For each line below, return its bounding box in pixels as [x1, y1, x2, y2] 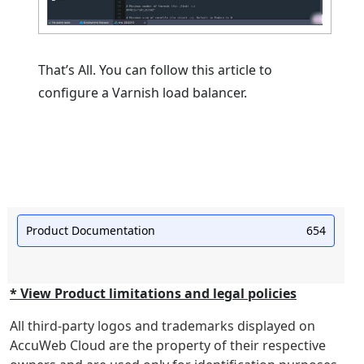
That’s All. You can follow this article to [38, 61, 273, 80]
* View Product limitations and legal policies [10, 284, 297, 303]
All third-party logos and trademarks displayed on [10, 317, 315, 336]
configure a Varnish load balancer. [38, 84, 248, 102]
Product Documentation [26, 223, 155, 239]
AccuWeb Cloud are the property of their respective [10, 336, 326, 355]
